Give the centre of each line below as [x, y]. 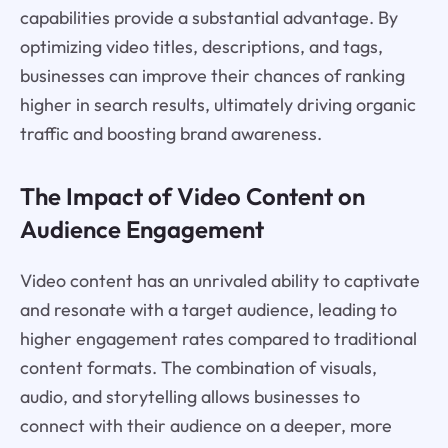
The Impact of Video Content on [192, 195]
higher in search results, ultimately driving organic [217, 104]
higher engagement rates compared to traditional [218, 338]
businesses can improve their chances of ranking [212, 75]
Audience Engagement [141, 228]
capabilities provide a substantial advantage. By [208, 17]
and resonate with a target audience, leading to [208, 309]
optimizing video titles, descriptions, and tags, [201, 46]
